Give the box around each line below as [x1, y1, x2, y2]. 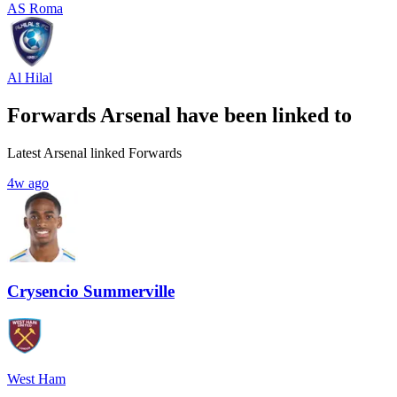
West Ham [7, 371, 66, 387]
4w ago [7, 175, 49, 191]
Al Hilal [7, 69, 52, 85]
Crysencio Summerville [7, 282, 175, 301]
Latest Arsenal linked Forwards [7, 144, 182, 160]
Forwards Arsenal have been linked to [7, 103, 352, 127]
